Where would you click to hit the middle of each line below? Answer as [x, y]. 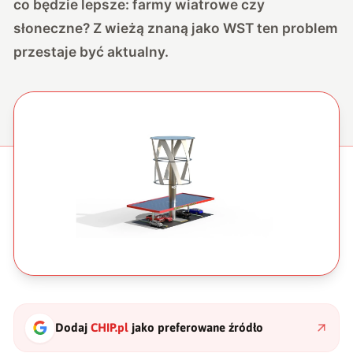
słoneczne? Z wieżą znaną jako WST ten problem [176, 28]
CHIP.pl [110, 328]
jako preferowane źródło [196, 328]
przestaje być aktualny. [91, 51]
